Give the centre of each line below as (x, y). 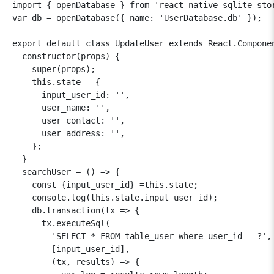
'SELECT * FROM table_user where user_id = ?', (142, 236)
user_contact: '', (68, 120)
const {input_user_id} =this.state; (105, 184)
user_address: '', (68, 133)
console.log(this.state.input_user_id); (115, 197)
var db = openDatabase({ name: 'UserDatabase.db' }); (137, 17)
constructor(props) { (66, 56)
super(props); (54, 69)
